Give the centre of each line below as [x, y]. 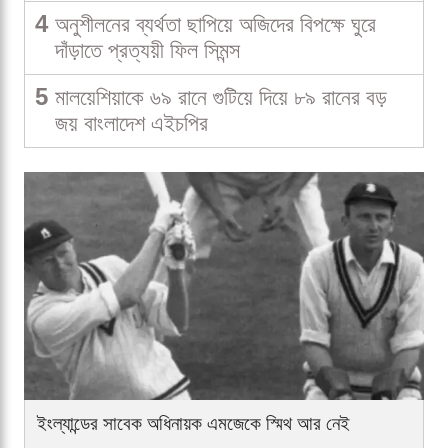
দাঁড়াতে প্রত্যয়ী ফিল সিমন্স [147, 51]
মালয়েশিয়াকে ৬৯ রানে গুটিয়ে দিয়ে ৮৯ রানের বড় [221, 98]
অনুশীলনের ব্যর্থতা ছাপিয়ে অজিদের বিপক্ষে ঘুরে [215, 25]
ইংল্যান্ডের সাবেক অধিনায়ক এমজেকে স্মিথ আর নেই [193, 424]
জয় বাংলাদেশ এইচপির [131, 124]
